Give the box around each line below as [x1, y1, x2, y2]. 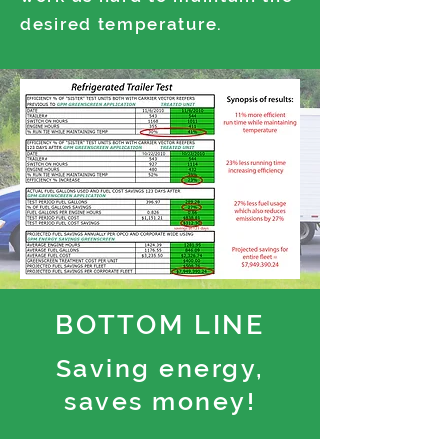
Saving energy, [55, 353, 265, 383]
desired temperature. [20, 14, 223, 34]
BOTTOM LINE [55, 309, 265, 340]
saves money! [64, 386, 256, 416]
